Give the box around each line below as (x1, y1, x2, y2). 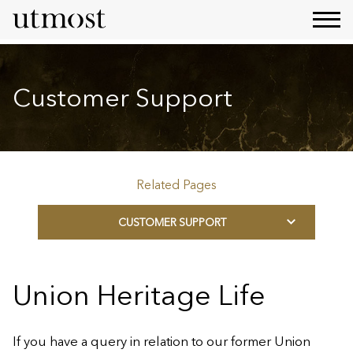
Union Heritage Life (13, 277, 266, 312)
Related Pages (136, 177, 217, 192)
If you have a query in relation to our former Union (13, 333, 310, 349)
